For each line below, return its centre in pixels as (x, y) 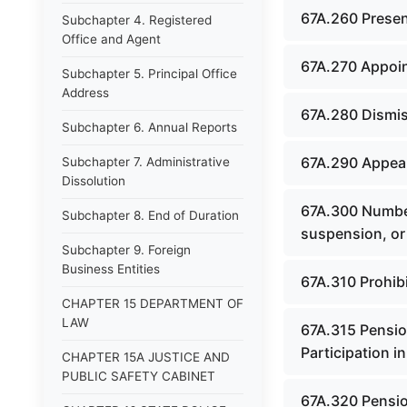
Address (85, 93)
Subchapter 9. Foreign (126, 250)
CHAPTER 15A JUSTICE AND (146, 357)
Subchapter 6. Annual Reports (149, 127)
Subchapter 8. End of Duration (150, 215)
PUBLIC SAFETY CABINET (139, 376)
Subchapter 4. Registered (137, 20)
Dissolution (94, 181)
